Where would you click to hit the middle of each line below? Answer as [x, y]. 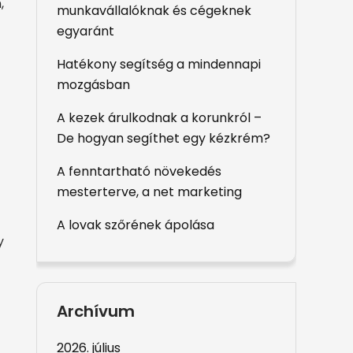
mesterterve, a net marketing [149, 192]
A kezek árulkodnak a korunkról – [159, 118]
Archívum [96, 311]
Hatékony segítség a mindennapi [159, 64]
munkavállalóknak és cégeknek [154, 11]
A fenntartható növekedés [139, 171]
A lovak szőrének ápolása [136, 225]
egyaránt [85, 31]
